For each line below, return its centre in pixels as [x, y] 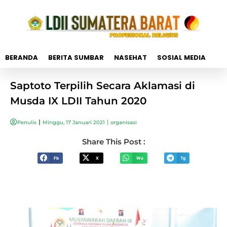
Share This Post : [113, 141]
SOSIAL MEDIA [181, 57]
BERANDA [22, 57]
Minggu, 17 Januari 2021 [73, 122]
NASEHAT [130, 57]
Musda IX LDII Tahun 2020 [78, 101]
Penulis [27, 122]
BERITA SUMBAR [76, 57]
